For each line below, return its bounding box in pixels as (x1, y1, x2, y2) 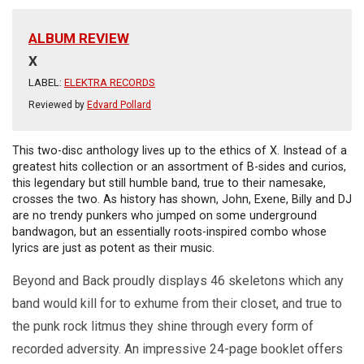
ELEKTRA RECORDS (64, 76, 155, 89)
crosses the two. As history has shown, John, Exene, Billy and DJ (12, 192, 352, 206)
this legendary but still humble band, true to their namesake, (12, 175, 326, 190)
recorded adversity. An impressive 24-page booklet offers (12, 340, 343, 357)
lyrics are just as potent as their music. (12, 240, 214, 255)
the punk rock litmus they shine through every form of (12, 318, 314, 334)
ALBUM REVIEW (28, 29, 129, 46)
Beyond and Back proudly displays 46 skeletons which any (12, 272, 344, 288)
